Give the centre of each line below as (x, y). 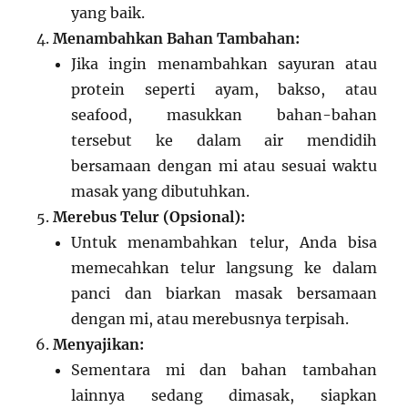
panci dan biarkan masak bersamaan (224, 293)
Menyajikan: (99, 344)
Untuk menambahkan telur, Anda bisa (224, 242)
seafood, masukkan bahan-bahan (224, 115)
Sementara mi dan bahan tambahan (224, 370)
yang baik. (108, 13)
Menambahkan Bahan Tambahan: (177, 38)
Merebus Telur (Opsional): (149, 217)
